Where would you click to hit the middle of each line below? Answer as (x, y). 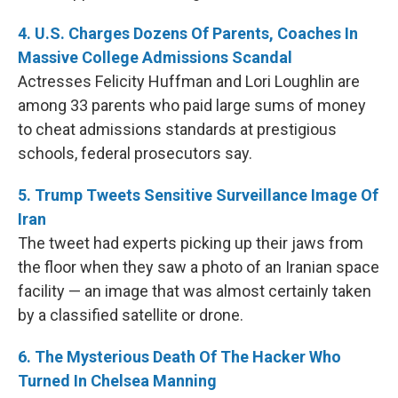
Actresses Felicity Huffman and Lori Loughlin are (189, 81)
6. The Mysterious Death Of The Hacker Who (179, 357)
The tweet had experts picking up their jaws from (191, 243)
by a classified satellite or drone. (131, 315)
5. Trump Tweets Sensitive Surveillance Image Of (198, 195)
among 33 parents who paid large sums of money (192, 105)
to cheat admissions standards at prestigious (177, 129)
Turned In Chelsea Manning (117, 381)
